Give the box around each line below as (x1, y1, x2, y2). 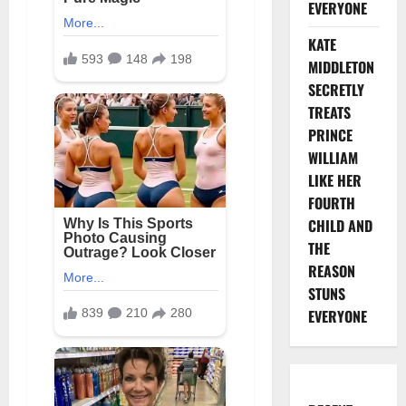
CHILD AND (307, 215, 372, 237)
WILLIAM (307, 147, 358, 169)
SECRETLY (307, 79, 364, 101)
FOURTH (307, 192, 355, 214)
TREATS (307, 101, 351, 123)
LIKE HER (307, 169, 362, 191)
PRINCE (307, 124, 353, 146)
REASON (307, 260, 355, 282)
